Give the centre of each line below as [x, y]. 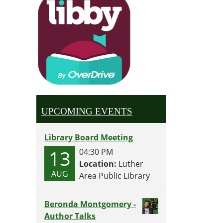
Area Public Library [114, 176]
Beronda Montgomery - [90, 204]
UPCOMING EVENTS [87, 111]
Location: [98, 164]
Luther [130, 164]
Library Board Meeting [89, 138]
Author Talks [70, 216]
